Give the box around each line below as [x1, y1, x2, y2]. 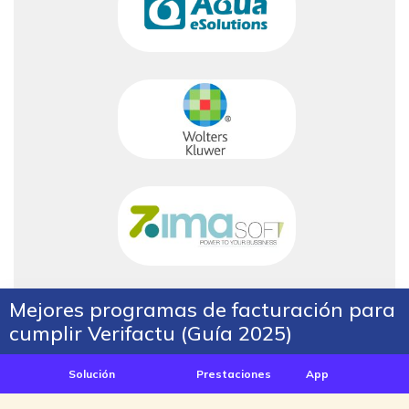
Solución [68, 367, 115, 382]
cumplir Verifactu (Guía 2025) [9, 320, 292, 347]
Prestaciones [196, 367, 271, 382]
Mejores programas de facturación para [9, 297, 395, 323]
